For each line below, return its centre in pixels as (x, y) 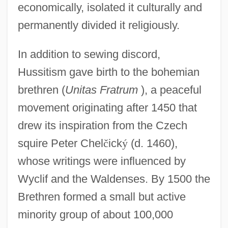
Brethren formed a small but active (102, 196)
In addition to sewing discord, (89, 54)
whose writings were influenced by (102, 161)
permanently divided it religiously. (98, 25)
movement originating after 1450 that (107, 107)
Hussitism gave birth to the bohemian (108, 72)
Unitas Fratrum (101, 90)
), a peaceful (169, 90)
